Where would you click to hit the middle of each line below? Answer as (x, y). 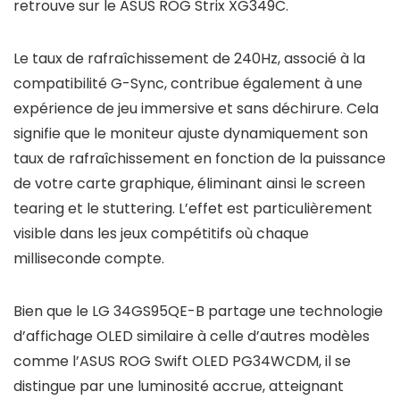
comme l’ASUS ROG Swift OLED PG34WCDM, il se (182, 361)
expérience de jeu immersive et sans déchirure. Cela (196, 108)
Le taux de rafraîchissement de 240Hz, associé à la (189, 58)
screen (341, 183)
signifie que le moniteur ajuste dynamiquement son (191, 133)
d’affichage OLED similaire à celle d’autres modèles (192, 336)
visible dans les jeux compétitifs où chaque (161, 233)
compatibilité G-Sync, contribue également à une (188, 83)
